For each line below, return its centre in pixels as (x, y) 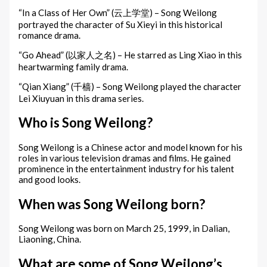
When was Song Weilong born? (112, 204)
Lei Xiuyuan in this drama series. (81, 98)
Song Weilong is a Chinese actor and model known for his (131, 147)
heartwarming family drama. (74, 66)
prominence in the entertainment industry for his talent (127, 168)
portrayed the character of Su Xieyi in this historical (121, 24)
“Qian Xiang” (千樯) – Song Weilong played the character (130, 86)
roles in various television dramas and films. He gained (125, 158)
